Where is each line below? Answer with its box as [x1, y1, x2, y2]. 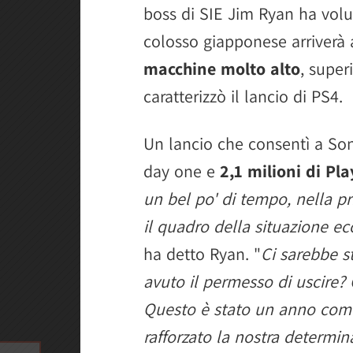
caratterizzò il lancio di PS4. [143, 85, 343, 107]
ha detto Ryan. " [143, 243, 261, 265]
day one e [143, 160, 215, 182]
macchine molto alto [143, 58, 300, 80]
